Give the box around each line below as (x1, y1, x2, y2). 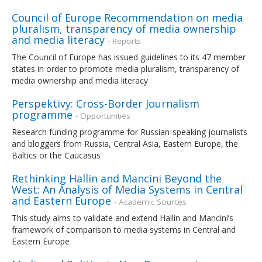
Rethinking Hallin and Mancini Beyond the (12, 171, 222, 185)
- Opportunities (75, 110, 130, 121)
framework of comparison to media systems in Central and (12, 223, 236, 235)
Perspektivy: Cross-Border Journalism (12, 96, 199, 111)
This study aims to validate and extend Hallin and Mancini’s (12, 212, 233, 223)
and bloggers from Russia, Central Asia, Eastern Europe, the (12, 137, 238, 149)
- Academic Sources (114, 196, 187, 207)
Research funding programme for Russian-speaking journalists (12, 126, 247, 137)
